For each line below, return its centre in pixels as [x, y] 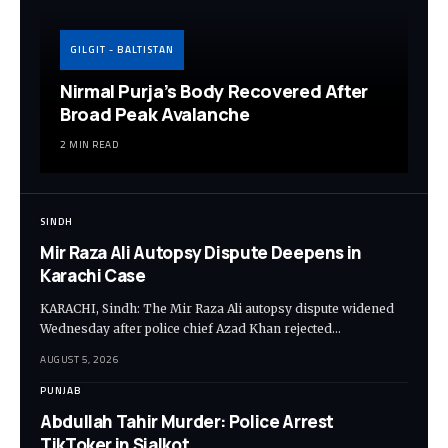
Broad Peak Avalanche [155, 114]
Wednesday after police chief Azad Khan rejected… [190, 329]
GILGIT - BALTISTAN [122, 50]
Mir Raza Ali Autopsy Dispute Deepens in [201, 253]
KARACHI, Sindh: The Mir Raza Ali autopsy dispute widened [217, 309]
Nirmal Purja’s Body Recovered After [214, 91]
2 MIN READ [89, 145]
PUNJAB [61, 391]
